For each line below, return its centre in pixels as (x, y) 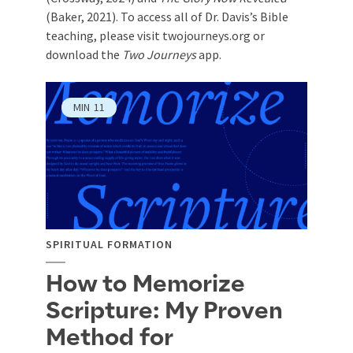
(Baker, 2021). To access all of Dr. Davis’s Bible (167, 17)
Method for (109, 338)
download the (84, 54)
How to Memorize (145, 284)
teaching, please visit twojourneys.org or (155, 35)
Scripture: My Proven (164, 311)
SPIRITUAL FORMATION (109, 244)
